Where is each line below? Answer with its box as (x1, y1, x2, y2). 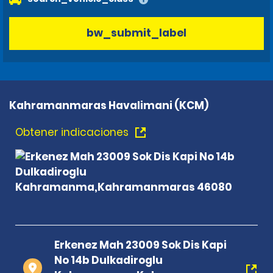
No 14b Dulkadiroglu (54, 252, 163, 268)
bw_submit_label (87, 26, 186, 41)
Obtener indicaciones (15, 124, 131, 140)
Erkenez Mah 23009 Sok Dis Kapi (54, 237, 227, 252)
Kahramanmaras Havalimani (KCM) (9, 97, 208, 113)
